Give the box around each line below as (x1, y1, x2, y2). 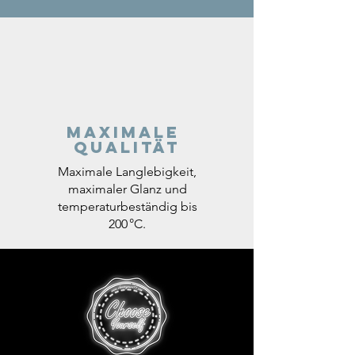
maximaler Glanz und (67, 181, 187, 197)
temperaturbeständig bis (57, 198, 197, 214)
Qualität (74, 136, 180, 157)
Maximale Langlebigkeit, (58, 163, 197, 179)
